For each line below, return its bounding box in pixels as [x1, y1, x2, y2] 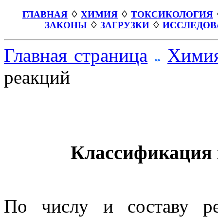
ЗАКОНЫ [44, 19, 87, 30]
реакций [4, 67, 70, 88]
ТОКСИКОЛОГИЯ [131, 9, 213, 19]
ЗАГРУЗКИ [100, 19, 149, 30]
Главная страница [4, 45, 148, 66]
